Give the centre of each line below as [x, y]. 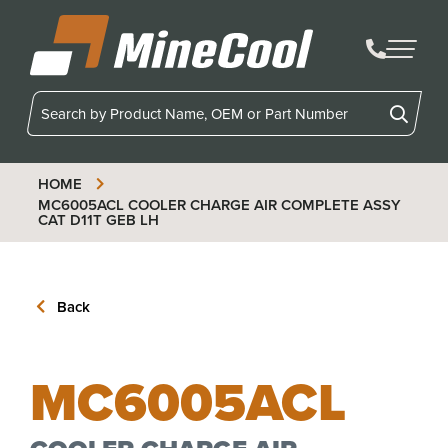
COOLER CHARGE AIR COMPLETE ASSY [262, 204]
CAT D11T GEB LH [98, 219]
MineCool [60, 86]
